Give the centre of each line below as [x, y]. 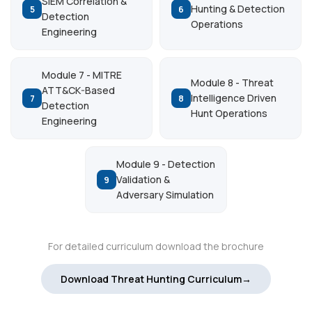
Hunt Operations [229, 113]
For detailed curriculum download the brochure [156, 246]
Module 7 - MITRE [82, 75]
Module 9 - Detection [166, 164]
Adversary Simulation [165, 195]
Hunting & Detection [238, 9]
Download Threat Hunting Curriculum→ [156, 279]
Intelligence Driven [234, 98]
